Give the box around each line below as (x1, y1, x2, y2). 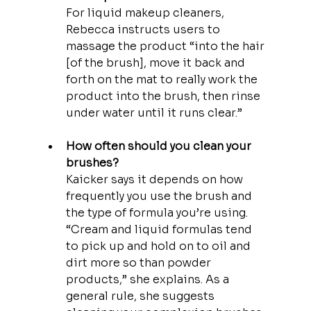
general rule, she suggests (65, 288, 217, 303)
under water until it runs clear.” (65, 105, 242, 120)
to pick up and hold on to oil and (65, 238, 253, 253)
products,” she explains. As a (65, 271, 232, 287)
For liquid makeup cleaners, (65, 5, 227, 20)
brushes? (65, 155, 119, 170)
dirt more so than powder (65, 255, 214, 270)
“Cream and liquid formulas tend (65, 221, 255, 237)
